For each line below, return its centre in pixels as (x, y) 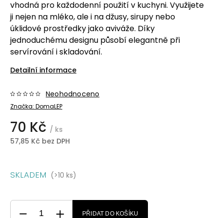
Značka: (23, 106)
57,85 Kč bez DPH (40, 141)
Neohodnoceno (73, 94)
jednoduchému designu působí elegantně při (95, 40)
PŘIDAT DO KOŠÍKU (110, 213)
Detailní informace (43, 70)
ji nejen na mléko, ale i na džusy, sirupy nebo (93, 17)
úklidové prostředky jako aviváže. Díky (82, 28)
